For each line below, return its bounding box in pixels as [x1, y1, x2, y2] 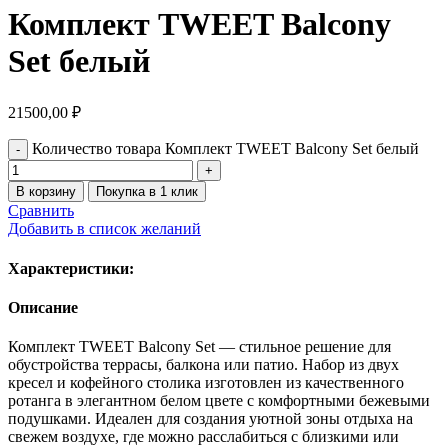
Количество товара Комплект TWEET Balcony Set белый [32, 140, 419, 158]
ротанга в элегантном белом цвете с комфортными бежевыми [8, 392, 430, 410]
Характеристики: [8, 259, 134, 277]
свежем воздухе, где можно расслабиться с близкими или [8, 428, 399, 446]
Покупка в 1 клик [96, 184, 198, 200]
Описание [8, 298, 78, 316]
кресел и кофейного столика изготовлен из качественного [8, 374, 404, 392]
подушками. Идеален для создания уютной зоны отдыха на [8, 410, 413, 428]
